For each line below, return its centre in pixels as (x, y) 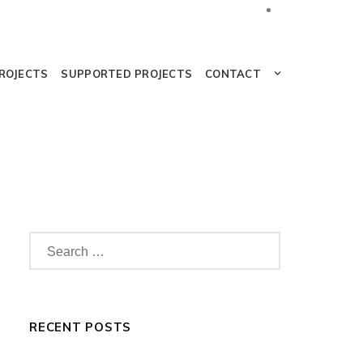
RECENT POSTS (80, 327)
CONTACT (233, 74)
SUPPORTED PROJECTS (127, 74)
